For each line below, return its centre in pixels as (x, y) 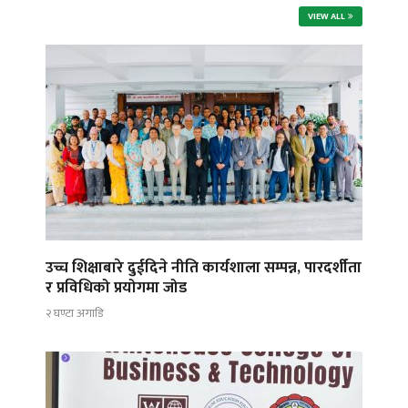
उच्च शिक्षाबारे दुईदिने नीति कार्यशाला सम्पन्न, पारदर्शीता (204, 267)
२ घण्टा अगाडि (74, 314)
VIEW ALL (326, 16)
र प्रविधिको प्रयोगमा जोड (116, 287)
